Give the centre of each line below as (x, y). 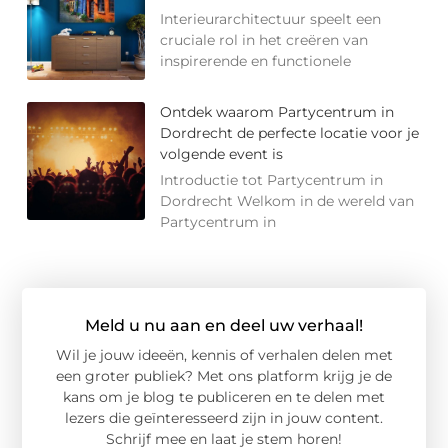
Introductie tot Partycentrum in (272, 179)
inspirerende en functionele (256, 60)
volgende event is (222, 153)
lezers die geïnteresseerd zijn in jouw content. (224, 417)
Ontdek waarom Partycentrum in (277, 111)
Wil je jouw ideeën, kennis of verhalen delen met (224, 354)
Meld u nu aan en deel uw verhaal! (224, 325)
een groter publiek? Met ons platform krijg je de (224, 375)
